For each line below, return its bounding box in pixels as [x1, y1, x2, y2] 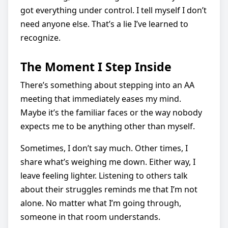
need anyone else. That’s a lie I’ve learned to [20, 18, 188, 30]
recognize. [20, 32, 61, 43]
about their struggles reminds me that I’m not [20, 183, 197, 195]
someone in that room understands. [20, 211, 160, 222]
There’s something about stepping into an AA [20, 79, 194, 91]
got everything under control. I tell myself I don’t [20, 4, 207, 16]
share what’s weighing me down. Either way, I [20, 156, 195, 167]
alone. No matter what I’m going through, [20, 197, 181, 209]
